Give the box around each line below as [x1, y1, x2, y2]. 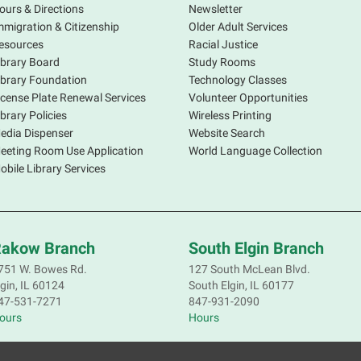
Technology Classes [189, 73, 287, 86]
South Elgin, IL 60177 [189, 278, 294, 292]
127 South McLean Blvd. [189, 262, 310, 276]
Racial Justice [189, 37, 258, 51]
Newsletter [189, 2, 243, 15]
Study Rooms [189, 55, 255, 68]
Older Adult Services [189, 19, 288, 33]
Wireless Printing [189, 108, 272, 122]
